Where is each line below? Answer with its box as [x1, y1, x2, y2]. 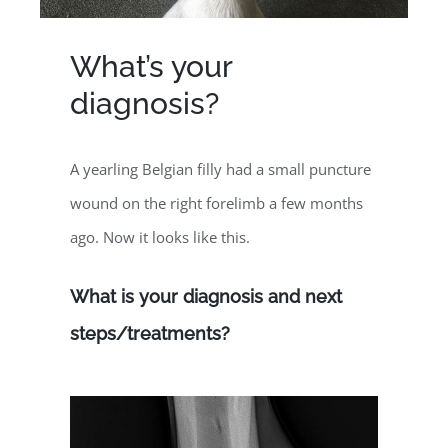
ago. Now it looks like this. [70, 227, 250, 248]
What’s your [70, 49, 232, 85]
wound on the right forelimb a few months [70, 193, 363, 214]
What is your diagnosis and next [70, 286, 342, 308]
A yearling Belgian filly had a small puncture [70, 159, 371, 180]
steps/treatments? [70, 323, 230, 345]
